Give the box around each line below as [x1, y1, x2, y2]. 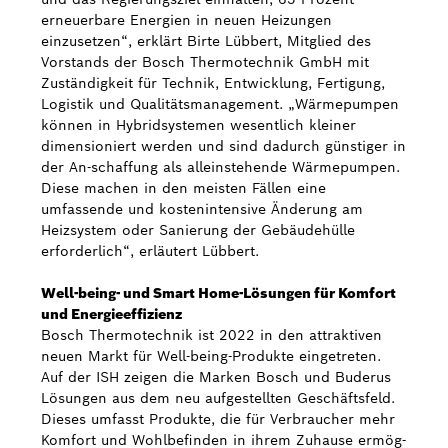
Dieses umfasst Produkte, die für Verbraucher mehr [41, 410, 395, 428]
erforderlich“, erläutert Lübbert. [41, 242, 259, 260]
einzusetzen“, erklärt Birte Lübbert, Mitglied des [41, 32, 371, 50]
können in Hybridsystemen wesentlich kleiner [41, 116, 356, 134]
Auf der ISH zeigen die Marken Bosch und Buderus [41, 368, 391, 386]
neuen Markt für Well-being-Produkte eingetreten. [41, 347, 381, 365]
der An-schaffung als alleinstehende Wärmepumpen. [41, 158, 400, 176]
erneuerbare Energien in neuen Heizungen [41, 11, 332, 29]
